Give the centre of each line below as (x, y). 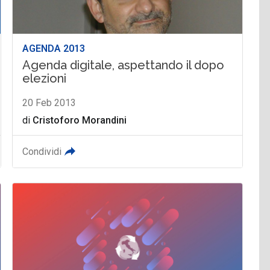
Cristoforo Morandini (80, 120)
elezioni (45, 78)
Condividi (42, 151)
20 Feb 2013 (49, 102)
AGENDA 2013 (54, 48)
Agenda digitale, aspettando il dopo (124, 65)
